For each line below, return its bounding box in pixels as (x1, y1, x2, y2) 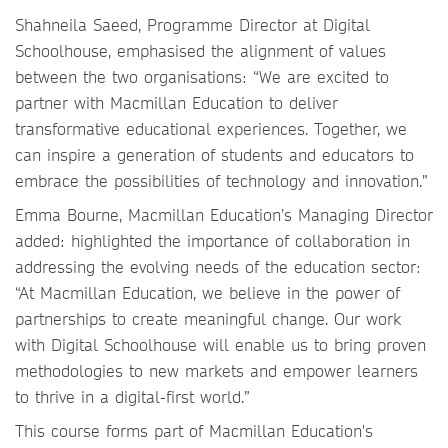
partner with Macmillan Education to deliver (15, 92, 338, 113)
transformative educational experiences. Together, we (15, 118, 407, 139)
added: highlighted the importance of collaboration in (15, 230, 410, 251)
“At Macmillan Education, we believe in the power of (15, 282, 400, 303)
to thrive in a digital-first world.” (15, 386, 250, 407)
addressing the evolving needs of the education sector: (15, 256, 421, 277)
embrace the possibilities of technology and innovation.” (15, 170, 428, 191)
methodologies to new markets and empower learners (15, 360, 418, 381)
